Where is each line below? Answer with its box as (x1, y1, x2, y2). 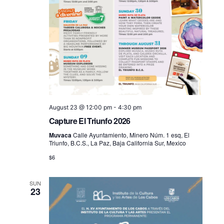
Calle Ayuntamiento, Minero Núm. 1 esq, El (72, 130, 189, 139)
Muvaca (48, 130, 73, 140)
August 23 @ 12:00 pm (48, 103, 112, 111)
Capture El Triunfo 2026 (48, 115, 130, 127)
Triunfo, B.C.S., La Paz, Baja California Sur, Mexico (48, 138, 186, 147)
